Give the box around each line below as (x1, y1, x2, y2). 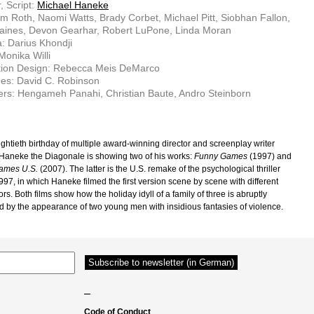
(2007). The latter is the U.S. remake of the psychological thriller (38, 164, 280, 174)
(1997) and (247, 151, 292, 161)
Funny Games (194, 151, 247, 161)
